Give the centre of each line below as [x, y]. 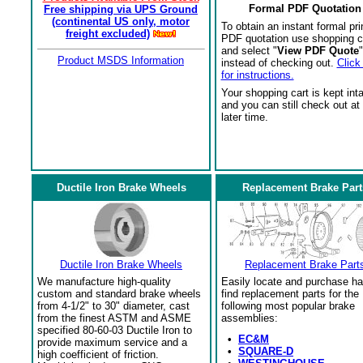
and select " [249, 51]
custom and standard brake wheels [119, 294]
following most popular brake [288, 306]
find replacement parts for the [290, 294]
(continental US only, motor [121, 21]
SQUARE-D [266, 351]
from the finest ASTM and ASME [114, 318]
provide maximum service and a [112, 342]
